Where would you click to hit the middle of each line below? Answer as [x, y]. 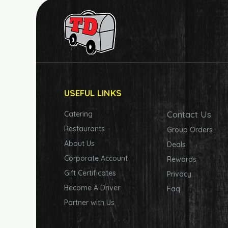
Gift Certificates [90, 173]
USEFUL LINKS [93, 93]
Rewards [182, 159]
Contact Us [189, 114]
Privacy [179, 174]
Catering [78, 114]
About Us [79, 144]
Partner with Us [89, 203]
